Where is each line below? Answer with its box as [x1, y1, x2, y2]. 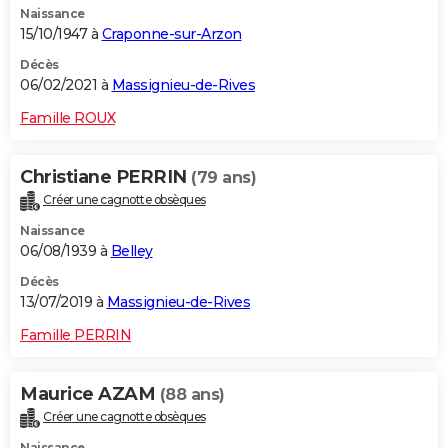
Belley [110, 242, 153, 261]
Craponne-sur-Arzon [101, 25, 242, 44]
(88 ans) [159, 385, 225, 405]
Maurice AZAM [20, 383, 160, 406]
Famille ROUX [20, 109, 115, 128]
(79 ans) [191, 168, 256, 188]
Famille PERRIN [20, 326, 131, 345]
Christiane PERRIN [20, 166, 191, 189]
